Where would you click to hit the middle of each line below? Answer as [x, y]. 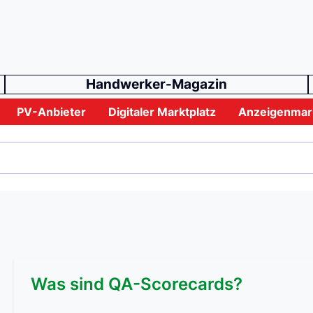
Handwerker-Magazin [156, 85]
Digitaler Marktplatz [162, 112]
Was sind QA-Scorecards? [137, 284]
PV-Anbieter [52, 112]
